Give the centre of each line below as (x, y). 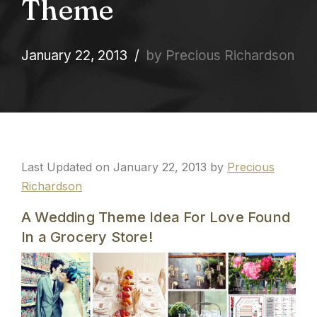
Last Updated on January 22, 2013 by (124, 167)
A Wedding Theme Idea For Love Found (156, 217)
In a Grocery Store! (87, 237)
